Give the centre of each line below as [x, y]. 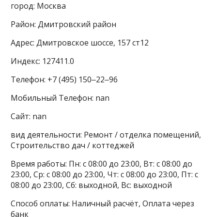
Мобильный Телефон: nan [60, 98]
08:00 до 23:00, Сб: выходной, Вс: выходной [92, 185]
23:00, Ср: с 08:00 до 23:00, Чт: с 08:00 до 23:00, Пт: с [105, 174]
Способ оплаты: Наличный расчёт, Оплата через [103, 203]
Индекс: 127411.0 [43, 61]
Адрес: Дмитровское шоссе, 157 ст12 [80, 42]
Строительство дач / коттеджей [73, 145]
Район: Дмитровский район [64, 24]
